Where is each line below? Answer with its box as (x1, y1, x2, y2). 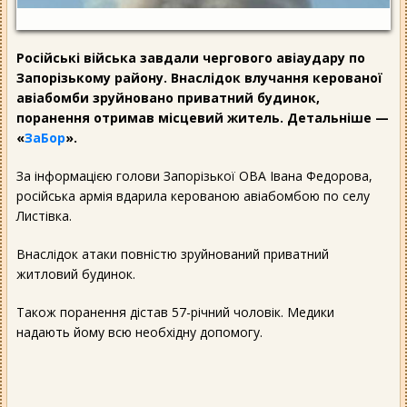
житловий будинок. (16, 264, 135, 283)
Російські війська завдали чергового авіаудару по (16, 48, 365, 66)
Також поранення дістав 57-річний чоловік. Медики (16, 303, 334, 321)
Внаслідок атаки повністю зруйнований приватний (16, 244, 329, 263)
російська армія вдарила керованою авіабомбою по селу (16, 186, 370, 204)
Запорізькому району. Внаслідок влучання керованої (16, 68, 382, 86)
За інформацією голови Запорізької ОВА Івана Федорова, (16, 166, 372, 184)
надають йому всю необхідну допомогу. (16, 323, 263, 341)
